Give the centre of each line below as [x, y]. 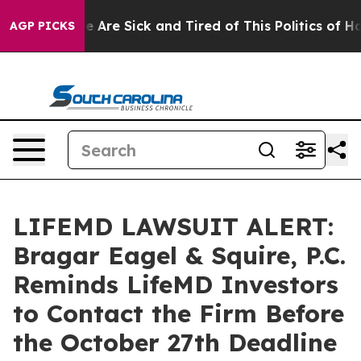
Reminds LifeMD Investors [176, 284]
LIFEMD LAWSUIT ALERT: [173, 226]
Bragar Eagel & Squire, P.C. [179, 255]
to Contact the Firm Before [178, 313]
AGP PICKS [42, 26]
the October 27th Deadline [175, 342]
